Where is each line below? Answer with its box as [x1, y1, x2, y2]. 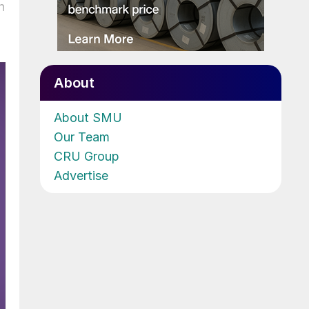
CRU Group [54, 148, 119, 163]
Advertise [54, 168, 108, 183]
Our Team [54, 129, 110, 144]
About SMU [54, 110, 122, 125]
